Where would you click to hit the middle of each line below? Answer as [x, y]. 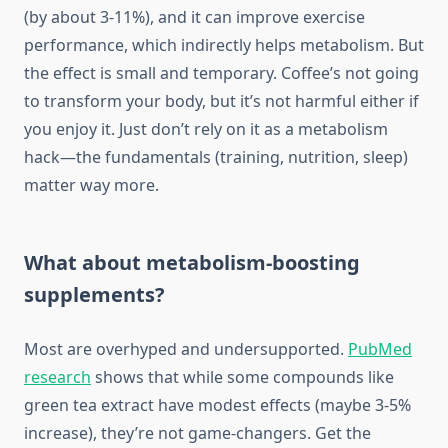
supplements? [94, 295]
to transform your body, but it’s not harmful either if [221, 101]
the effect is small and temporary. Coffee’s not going [221, 73]
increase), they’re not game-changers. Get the [197, 433]
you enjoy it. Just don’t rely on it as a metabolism [206, 129]
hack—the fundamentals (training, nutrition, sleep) [216, 157]
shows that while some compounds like [242, 377]
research [57, 377]
